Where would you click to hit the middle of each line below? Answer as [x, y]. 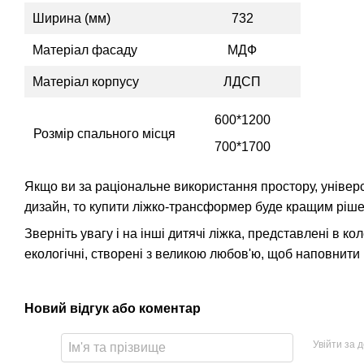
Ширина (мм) [71, 18]
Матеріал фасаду [85, 50]
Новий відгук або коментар [113, 308]
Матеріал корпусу [86, 81]
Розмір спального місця [104, 133]
